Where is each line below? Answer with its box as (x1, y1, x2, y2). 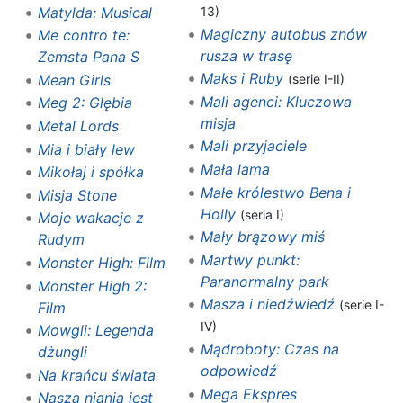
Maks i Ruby (200, 69, 283, 88)
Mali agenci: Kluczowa (200, 92, 352, 111)
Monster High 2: (37, 276, 147, 295)
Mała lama (200, 160, 270, 179)
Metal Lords (37, 116, 119, 135)
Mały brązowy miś (200, 228, 325, 246)
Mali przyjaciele (200, 137, 307, 156)
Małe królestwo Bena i (200, 183, 351, 201)
